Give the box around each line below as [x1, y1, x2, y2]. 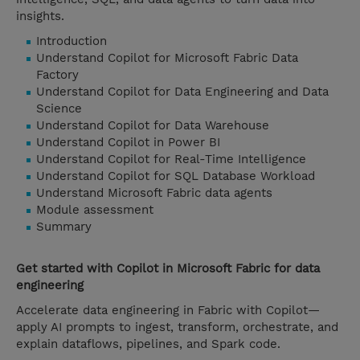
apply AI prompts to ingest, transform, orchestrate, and [16, 320, 338, 335]
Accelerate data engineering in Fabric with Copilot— [16, 303, 320, 318]
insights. [16, 9, 64, 24]
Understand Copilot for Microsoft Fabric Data [36, 51, 298, 66]
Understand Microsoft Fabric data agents [36, 186, 272, 201]
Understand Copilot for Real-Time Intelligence [36, 152, 306, 167]
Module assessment [36, 202, 153, 218]
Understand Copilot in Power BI [36, 135, 220, 150]
